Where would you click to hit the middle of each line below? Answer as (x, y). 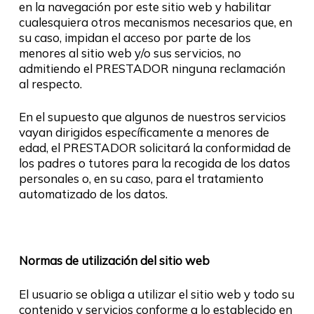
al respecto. (50, 83)
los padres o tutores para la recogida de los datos (154, 163)
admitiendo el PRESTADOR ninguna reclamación (152, 68)
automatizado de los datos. (93, 194)
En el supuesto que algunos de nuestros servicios (152, 117)
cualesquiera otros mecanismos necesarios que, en (155, 22)
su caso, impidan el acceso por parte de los (135, 37)
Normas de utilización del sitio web (114, 260)
